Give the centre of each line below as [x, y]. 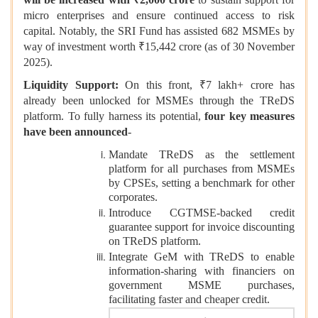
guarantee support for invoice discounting [202, 228]
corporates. [133, 198]
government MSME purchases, [202, 286]
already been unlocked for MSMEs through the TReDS [159, 101]
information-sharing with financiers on [202, 272]
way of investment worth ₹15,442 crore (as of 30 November [159, 47]
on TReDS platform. [155, 242]
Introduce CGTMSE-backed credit [202, 213]
